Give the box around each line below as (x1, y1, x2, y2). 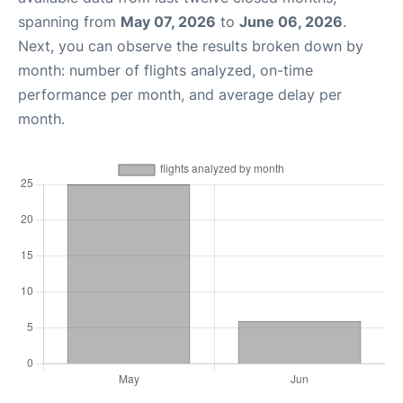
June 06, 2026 (239, 13, 343, 31)
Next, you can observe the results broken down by (18, 37, 363, 55)
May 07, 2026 (121, 13, 216, 31)
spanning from (18, 13, 121, 31)
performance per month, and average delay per (18, 85, 342, 103)
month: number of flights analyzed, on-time (18, 61, 313, 79)
